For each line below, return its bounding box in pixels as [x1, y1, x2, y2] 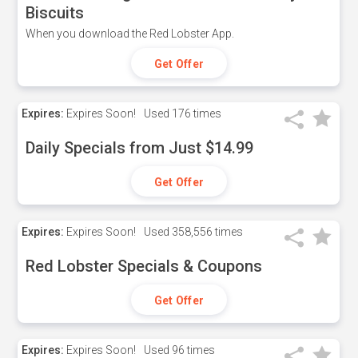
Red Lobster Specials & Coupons [26, 257, 263, 276]
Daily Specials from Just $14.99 [26, 138, 254, 157]
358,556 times [169, 225, 244, 238]
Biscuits [26, 3, 85, 22]
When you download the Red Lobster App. [26, 27, 235, 40]
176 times [169, 107, 222, 120]
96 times [169, 344, 216, 356]
